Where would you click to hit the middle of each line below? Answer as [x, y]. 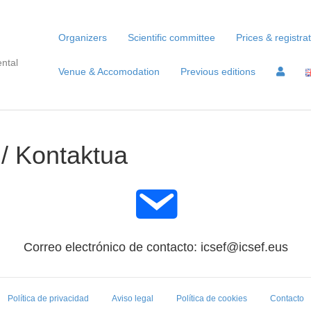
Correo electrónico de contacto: [112, 247]
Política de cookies [211, 299]
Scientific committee [171, 37]
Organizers [83, 37]
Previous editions [218, 72]
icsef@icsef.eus [244, 247]
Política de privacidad [48, 299]
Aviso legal [132, 299]
